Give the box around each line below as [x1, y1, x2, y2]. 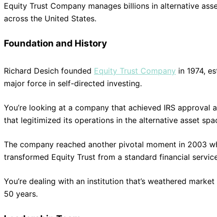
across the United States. [4, 13, 96, 23]
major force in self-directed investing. [4, 78, 142, 88]
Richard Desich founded [4, 65, 94, 76]
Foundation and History [4, 37, 107, 49]
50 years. [4, 188, 38, 199]
